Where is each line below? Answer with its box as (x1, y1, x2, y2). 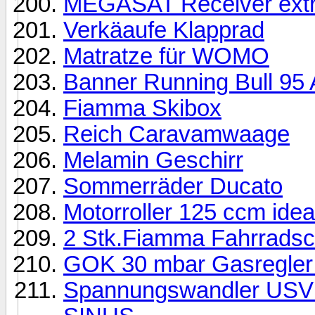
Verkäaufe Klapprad (63, 17, 264, 43)
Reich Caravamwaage (63, 121, 290, 147)
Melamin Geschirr (63, 147, 243, 173)
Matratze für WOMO (63, 43, 269, 69)
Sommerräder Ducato (63, 173, 283, 199)
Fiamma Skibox (63, 95, 221, 121)
